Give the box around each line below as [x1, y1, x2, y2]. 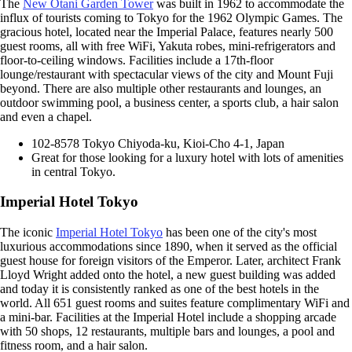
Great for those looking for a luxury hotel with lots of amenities [31, 150, 343, 164]
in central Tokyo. [31, 164, 115, 178]
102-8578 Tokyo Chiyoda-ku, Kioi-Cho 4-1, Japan [31, 136, 284, 150]
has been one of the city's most [163, 225, 317, 239]
